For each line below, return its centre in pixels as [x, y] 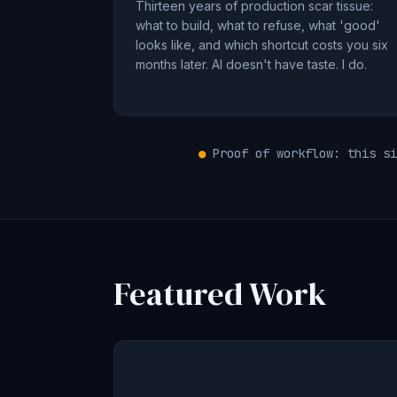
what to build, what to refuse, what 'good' [258, 25]
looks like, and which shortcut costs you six [262, 45]
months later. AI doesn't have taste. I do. [251, 64]
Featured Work [220, 294]
